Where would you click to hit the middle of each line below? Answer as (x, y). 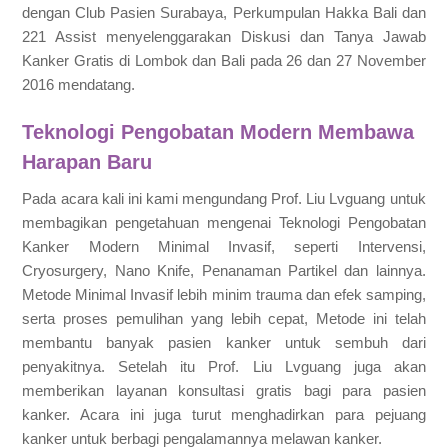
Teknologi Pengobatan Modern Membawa (218, 132)
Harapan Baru (87, 162)
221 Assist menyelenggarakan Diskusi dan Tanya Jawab (224, 37)
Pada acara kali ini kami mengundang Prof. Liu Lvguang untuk (224, 199)
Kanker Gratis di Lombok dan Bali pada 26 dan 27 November (224, 61)
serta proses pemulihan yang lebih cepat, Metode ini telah (224, 319)
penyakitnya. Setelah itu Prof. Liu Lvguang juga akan (224, 367)
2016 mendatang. (79, 85)
